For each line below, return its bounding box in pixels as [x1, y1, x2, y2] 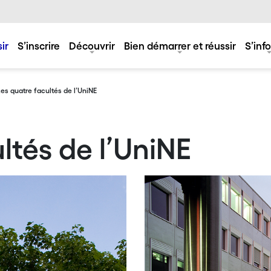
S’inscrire [17, 39, 60, 51]
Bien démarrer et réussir [123, 39, 236, 51]
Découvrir [68, 39, 115, 51]
